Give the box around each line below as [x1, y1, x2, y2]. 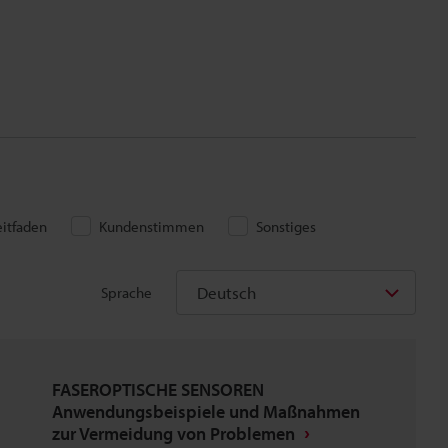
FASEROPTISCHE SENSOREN [52, 378, 264, 401]
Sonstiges [256, 217, 316, 236]
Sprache [101, 282, 152, 302]
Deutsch [197, 282, 256, 303]
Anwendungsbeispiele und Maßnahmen [52, 400, 360, 423]
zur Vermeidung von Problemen [52, 422, 295, 445]
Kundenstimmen [99, 217, 204, 236]
